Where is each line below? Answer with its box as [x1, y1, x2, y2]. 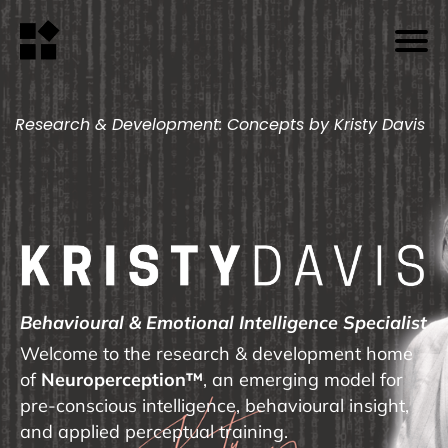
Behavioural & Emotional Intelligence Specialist [20, 311, 427, 335]
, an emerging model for [203, 368, 403, 392]
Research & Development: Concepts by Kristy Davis [15, 113, 425, 136]
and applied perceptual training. [20, 420, 288, 444]
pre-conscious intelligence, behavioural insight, [20, 394, 409, 418]
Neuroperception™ [41, 368, 203, 392]
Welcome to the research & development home [20, 342, 413, 366]
